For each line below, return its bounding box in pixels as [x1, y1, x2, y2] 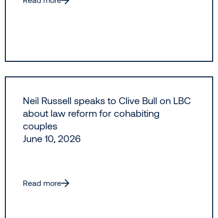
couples [23, 120, 57, 132]
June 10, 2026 [23, 132, 81, 145]
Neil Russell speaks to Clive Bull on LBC [23, 94, 191, 107]
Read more [23, 178, 61, 188]
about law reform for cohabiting [23, 107, 160, 119]
